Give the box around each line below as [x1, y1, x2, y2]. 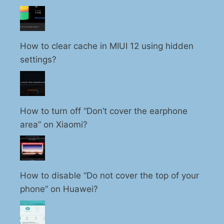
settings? [20, 54, 56, 65]
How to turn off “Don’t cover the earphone [20, 105, 187, 116]
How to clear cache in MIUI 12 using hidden [20, 41, 193, 51]
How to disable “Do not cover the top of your [20, 170, 199, 181]
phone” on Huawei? [20, 184, 98, 194]
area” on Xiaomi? [20, 119, 87, 129]
